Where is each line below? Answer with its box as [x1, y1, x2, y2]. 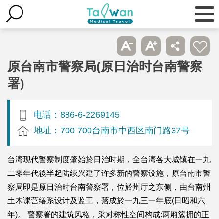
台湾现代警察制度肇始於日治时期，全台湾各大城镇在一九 [7, 155, 211, 164]
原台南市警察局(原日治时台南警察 [7, 59, 202, 73]
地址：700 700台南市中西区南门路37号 [34, 125, 190, 135]
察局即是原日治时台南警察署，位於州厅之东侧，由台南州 [7, 182, 211, 191]
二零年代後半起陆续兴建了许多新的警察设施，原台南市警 [7, 169, 211, 177]
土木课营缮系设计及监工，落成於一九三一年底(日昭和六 [7, 196, 205, 205]
